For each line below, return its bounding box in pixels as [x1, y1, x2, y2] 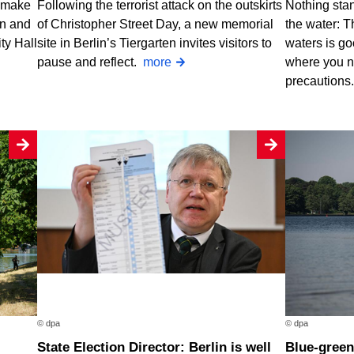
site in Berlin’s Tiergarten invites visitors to [37, 36, 273, 50]
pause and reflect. [37, 55, 144, 69]
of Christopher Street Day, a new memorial [37, 17, 274, 31]
